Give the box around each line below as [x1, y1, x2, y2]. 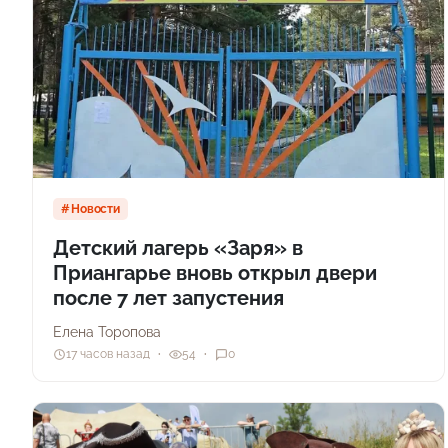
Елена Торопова [53, 323, 161, 340]
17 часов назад [66, 347, 150, 362]
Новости [70, 201, 121, 216]
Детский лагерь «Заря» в [53, 235, 303, 260]
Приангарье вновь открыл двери [53, 260, 377, 285]
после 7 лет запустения [53, 285, 284, 310]
